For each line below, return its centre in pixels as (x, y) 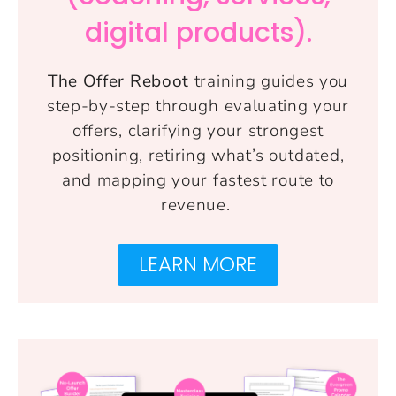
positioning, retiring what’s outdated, (198, 156)
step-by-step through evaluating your (198, 107)
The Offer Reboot (118, 82)
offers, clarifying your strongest (198, 131)
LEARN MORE (198, 265)
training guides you (269, 82)
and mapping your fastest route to (198, 181)
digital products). (198, 33)
